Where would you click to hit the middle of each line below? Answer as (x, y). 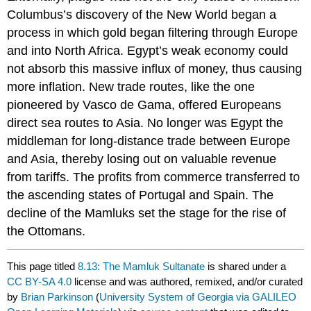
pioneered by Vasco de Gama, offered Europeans (144, 104)
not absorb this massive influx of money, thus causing (155, 68)
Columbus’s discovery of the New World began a (142, 14)
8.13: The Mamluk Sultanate (142, 266)
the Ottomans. (47, 231)
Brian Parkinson (57, 296)
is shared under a (246, 266)
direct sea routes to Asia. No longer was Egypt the (145, 123)
